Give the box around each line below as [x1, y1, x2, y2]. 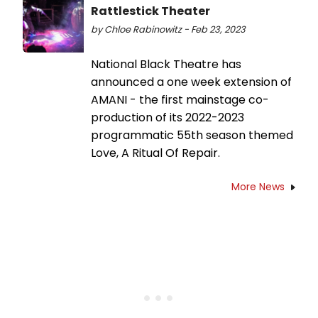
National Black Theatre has [91, 56, 241, 73]
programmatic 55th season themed [91, 127, 293, 144]
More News [231, 180, 285, 194]
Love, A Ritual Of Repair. [91, 145, 220, 162]
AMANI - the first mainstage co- [91, 92, 269, 109]
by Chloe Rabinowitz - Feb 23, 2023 [91, 23, 246, 36]
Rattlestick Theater [91, 3, 210, 20]
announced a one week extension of [91, 74, 292, 91]
